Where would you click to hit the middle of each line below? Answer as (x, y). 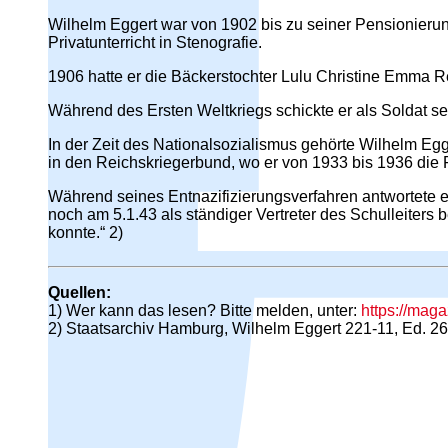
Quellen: (79, 292)
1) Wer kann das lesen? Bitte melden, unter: (204, 310)
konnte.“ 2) (85, 232)
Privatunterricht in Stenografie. (155, 42)
